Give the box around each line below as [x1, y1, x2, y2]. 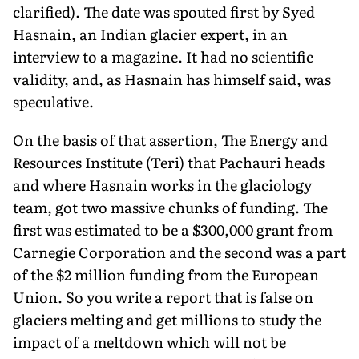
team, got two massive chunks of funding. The [13, 196, 328, 218]
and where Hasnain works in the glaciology [13, 173, 312, 196]
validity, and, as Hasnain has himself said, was [13, 67, 331, 90]
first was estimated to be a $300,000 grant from [13, 218, 333, 240]
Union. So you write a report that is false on [13, 285, 313, 308]
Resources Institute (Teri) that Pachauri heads [13, 151, 325, 173]
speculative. [13, 90, 94, 112]
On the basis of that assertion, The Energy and [13, 128, 328, 151]
